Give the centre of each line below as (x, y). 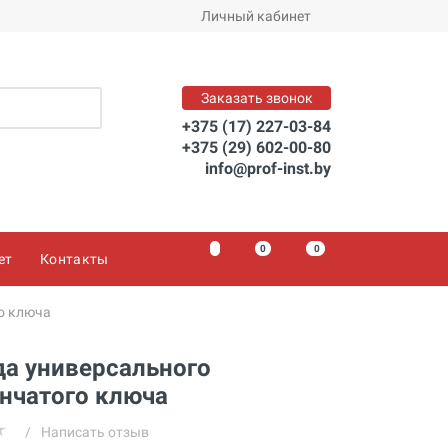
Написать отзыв (94, 432)
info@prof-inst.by (268, 168)
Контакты (74, 259)
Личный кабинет (256, 16)
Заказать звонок (256, 97)
